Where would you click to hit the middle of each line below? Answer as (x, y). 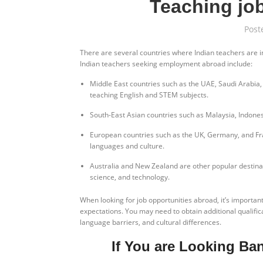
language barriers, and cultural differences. (151, 222)
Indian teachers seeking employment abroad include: (166, 63)
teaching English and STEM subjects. (149, 95)
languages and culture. (127, 146)
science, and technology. (130, 177)
